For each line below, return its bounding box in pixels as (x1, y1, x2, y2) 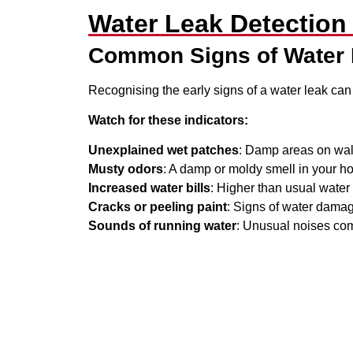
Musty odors (88, 162, 163, 176)
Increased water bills (88, 181, 210, 195)
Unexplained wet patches (88, 143, 239, 158)
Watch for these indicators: (88, 113, 248, 128)
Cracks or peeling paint (88, 200, 227, 214)
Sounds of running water (88, 219, 236, 233)
